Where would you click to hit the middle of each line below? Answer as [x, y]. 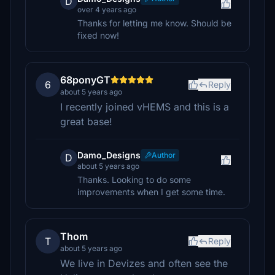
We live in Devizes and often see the [144, 263]
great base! [86, 122]
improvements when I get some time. [151, 192]
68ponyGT [85, 80]
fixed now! [98, 35]
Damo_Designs [109, 155]
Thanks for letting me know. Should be [154, 23]
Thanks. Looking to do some [134, 180]
